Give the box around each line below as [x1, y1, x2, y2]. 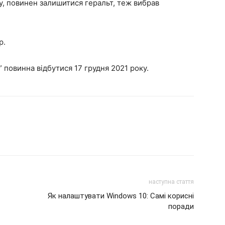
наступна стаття [149, 178, 194, 185]
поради [168, 201, 194, 211]
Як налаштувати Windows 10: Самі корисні [48, 191, 194, 200]
